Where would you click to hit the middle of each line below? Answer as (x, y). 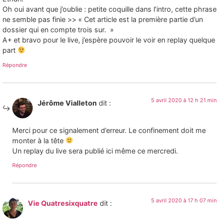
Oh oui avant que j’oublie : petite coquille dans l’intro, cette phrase (109, 9)
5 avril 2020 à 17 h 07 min (184, 201)
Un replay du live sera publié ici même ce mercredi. (95, 151)
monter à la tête (39, 141)
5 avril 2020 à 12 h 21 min (184, 100)
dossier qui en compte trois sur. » (58, 30)
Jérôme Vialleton (67, 103)
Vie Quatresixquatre (63, 203)
